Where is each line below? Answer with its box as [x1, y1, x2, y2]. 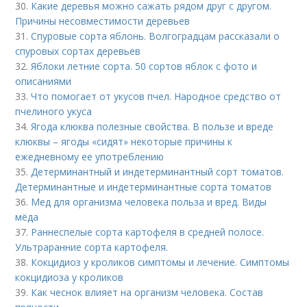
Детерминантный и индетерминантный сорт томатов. [31, 165, 284, 179]
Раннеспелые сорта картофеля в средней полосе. [31, 225, 265, 239]
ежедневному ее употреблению [15, 150, 164, 164]
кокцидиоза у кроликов [15, 271, 124, 284]
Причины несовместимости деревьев [15, 14, 191, 28]
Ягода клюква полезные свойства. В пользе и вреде [31, 120, 274, 134]
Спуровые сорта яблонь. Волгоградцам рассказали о [31, 29, 280, 43]
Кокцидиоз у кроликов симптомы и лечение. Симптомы [31, 256, 290, 269]
